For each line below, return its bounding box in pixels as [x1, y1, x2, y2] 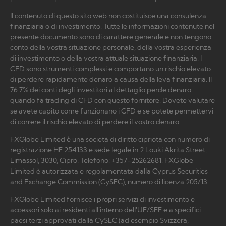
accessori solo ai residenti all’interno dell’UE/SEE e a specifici [10, 205, 201, 215]
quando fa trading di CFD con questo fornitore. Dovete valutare [10, 95, 215, 105]
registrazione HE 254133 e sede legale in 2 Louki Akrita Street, [10, 145, 207, 154]
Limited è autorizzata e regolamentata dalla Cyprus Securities [10, 166, 208, 176]
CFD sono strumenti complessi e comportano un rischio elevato [10, 64, 211, 73]
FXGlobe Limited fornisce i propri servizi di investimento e [10, 195, 195, 204]
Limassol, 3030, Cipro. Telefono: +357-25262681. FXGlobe [10, 155, 193, 165]
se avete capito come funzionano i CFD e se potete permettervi [10, 106, 213, 116]
